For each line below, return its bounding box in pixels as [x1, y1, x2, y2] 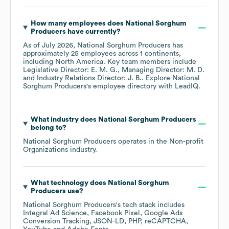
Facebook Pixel [91, 210, 140, 217]
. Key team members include [103, 58, 196, 66]
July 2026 [42, 42, 73, 50]
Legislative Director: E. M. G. [23, 66, 118, 74]
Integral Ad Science [23, 210, 87, 217]
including [23, 58, 55, 66]
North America [55, 58, 103, 66]
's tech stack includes [116, 201, 185, 209]
